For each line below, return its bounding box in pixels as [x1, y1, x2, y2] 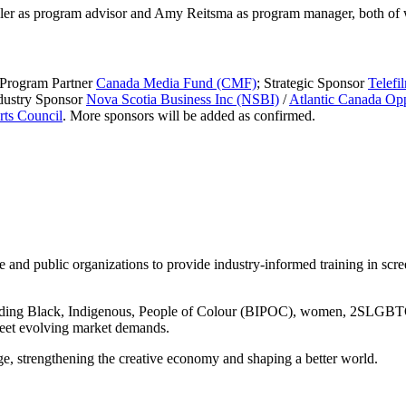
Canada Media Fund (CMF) [96, 75, 256, 92]
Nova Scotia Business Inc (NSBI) [86, 92, 279, 108]
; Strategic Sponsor [256, 75, 368, 92]
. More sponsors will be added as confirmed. [63, 108, 315, 124]
